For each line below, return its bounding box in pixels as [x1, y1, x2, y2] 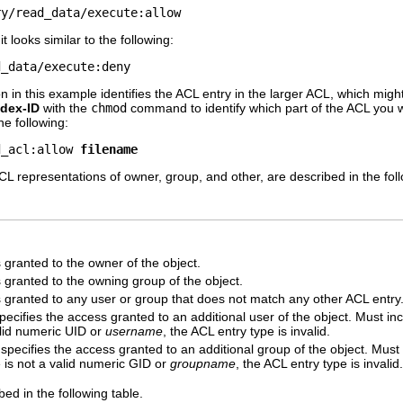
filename [80, 142, 138, 157]
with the [40, 101, 91, 116]
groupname [170, 355, 236, 371]
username [105, 323, 163, 338]
